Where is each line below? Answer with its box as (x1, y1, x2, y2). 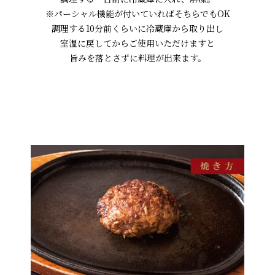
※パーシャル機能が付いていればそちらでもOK (45, 7, 230, 20)
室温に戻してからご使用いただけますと (60, 37, 215, 50)
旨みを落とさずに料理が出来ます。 (69, 52, 206, 64)
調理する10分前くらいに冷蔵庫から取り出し (52, 22, 223, 35)
